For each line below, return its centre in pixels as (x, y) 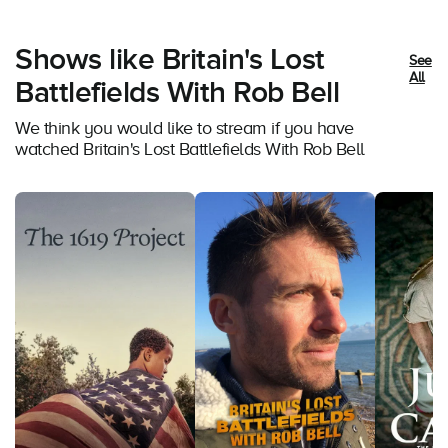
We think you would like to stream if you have (184, 128)
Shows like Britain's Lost (170, 60)
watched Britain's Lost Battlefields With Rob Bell (190, 149)
